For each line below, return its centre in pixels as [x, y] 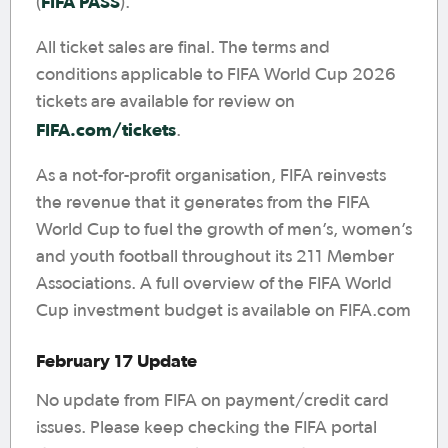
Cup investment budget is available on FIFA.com [223, 311]
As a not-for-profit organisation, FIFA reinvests [211, 176]
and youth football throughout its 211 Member [215, 257]
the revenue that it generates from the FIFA [203, 203]
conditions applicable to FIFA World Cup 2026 [216, 75]
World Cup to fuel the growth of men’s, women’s [224, 230]
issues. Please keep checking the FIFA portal [206, 428]
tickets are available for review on [165, 102]
